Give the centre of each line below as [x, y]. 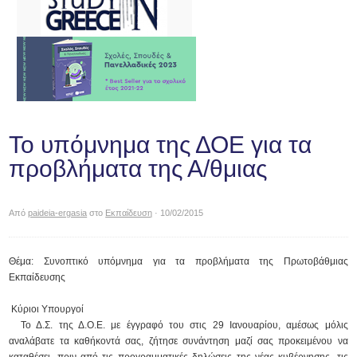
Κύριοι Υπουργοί [47, 309]
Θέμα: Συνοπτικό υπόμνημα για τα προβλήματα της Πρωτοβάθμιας [178, 261]
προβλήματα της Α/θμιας [138, 169]
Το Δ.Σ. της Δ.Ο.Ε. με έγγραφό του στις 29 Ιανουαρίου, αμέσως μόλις [178, 325]
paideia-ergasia [58, 213]
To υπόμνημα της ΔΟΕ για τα [161, 145]
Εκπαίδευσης [37, 277]
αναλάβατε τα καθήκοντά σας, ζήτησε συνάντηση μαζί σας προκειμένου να [178, 341]
